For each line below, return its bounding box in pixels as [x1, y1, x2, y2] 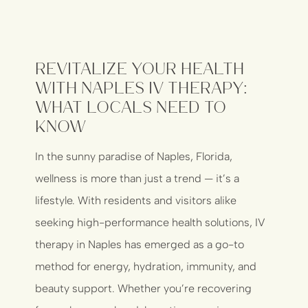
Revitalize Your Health [35, 58, 245, 76]
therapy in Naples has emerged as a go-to [35, 237, 245, 251]
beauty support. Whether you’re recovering [35, 281, 252, 295]
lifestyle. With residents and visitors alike [35, 193, 237, 207]
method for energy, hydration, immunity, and [35, 259, 257, 273]
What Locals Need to [35, 97, 227, 114]
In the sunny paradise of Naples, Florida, [35, 149, 233, 163]
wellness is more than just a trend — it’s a [35, 171, 240, 185]
